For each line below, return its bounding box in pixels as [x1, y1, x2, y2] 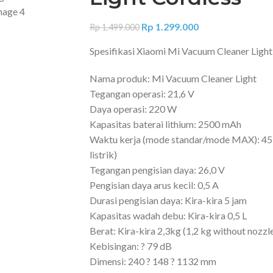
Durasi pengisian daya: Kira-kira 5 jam [89, 194, 247, 207]
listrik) [89, 149, 117, 161]
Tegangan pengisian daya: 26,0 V [89, 164, 225, 176]
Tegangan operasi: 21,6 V [89, 88, 194, 100]
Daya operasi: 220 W [89, 103, 177, 115]
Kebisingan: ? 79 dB [89, 240, 172, 252]
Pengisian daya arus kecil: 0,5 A [89, 179, 219, 191]
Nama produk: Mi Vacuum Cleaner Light [89, 73, 257, 85]
